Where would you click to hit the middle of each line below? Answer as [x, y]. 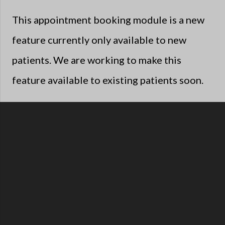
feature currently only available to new [99, 39]
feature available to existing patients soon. [108, 80]
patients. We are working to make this [97, 60]
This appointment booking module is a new [108, 19]
